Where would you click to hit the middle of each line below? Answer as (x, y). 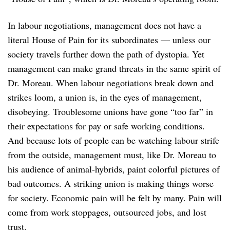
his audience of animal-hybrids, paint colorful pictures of (114, 169)
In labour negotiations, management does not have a (104, 25)
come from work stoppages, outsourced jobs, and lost (107, 212)
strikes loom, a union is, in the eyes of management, (105, 97)
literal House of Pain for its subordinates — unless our (109, 39)
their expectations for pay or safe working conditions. (106, 126)
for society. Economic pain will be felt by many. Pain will (115, 197)
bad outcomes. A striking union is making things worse (111, 183)
